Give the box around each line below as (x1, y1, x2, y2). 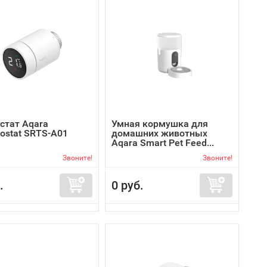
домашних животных (111, 128, 207, 139)
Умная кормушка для (111, 118, 208, 129)
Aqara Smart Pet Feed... (111, 137, 214, 148)
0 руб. (111, 178, 144, 193)
